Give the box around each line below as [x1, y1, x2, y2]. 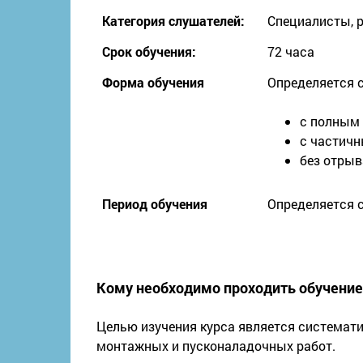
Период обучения [102, 194, 207, 212]
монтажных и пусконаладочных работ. [96, 336, 335, 354]
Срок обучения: [102, 42, 196, 60]
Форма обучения [102, 73, 204, 91]
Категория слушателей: [102, 11, 245, 29]
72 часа [267, 42, 314, 60]
